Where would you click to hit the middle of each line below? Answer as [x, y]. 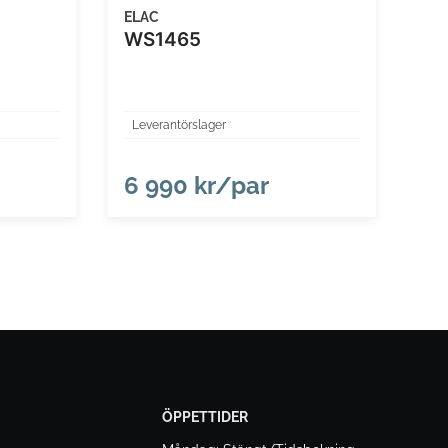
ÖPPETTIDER [204, 417]
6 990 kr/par [196, 186]
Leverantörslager [178, 125]
